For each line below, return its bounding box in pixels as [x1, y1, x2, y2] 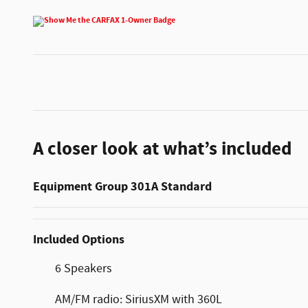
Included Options [33, 230, 124, 248]
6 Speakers [55, 260, 112, 277]
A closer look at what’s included [33, 136, 291, 162]
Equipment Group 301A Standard [33, 177, 212, 195]
